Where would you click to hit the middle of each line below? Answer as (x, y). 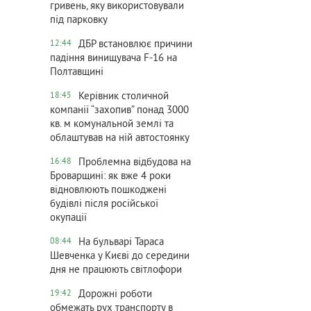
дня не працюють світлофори (116, 270)
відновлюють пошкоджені (108, 191)
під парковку (79, 20)
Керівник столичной (124, 97)
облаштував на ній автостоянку (120, 138)
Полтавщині (77, 73)
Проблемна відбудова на (135, 163)
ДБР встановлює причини (135, 45)
